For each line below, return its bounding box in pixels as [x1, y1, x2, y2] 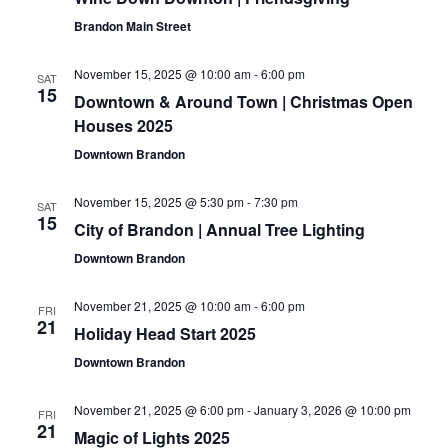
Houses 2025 [73, 114, 173, 138]
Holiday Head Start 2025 [73, 322, 256, 346]
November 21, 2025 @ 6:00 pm [73, 401, 244, 419]
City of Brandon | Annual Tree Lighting [73, 218, 365, 242]
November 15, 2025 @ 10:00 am [73, 65, 251, 83]
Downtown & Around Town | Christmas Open [73, 90, 413, 114]
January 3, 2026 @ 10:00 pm [253, 401, 411, 419]
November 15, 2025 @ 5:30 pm [73, 193, 244, 211]
